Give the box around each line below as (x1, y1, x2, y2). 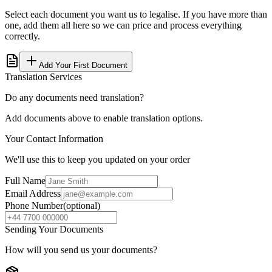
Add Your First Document (39, 60, 127, 70)
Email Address (5, 188, 61, 199)
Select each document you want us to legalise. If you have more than (5, 8, 267, 19)
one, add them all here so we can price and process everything (5, 19, 242, 30)
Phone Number (5, 200, 63, 211)
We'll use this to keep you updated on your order (5, 154, 190, 165)
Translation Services (5, 71, 82, 82)
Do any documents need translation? (5, 92, 144, 103)
